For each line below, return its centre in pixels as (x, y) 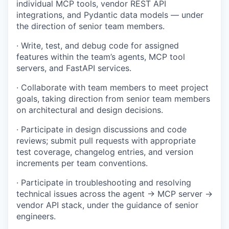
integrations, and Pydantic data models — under (110, 15)
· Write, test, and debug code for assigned (98, 45)
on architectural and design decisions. (90, 110)
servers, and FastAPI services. (74, 68)
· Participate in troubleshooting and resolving (104, 182)
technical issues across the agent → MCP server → (114, 193)
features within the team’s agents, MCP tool (101, 56)
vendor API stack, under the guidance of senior (107, 205)
